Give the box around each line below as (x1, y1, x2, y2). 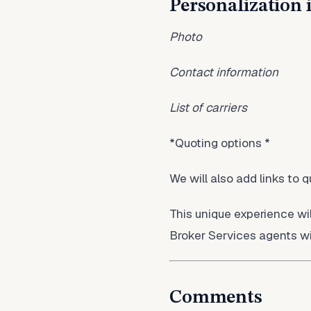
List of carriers (169, 100, 247, 115)
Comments (169, 288, 262, 307)
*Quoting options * (169, 135, 270, 151)
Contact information (169, 65, 278, 80)
